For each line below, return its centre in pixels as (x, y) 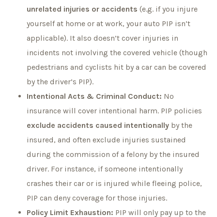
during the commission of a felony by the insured (113, 154)
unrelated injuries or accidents (82, 9)
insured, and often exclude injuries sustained (106, 139)
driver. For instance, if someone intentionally (105, 169)
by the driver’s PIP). (60, 81)
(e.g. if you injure (168, 9)
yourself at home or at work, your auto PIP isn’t (108, 23)
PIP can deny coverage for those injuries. (97, 198)
